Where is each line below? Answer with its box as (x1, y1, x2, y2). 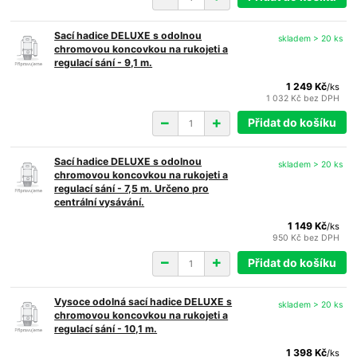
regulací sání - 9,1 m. (54, 56, 153, 69)
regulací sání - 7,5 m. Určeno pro (54, 182, 210, 195)
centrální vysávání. (54, 196, 145, 209)
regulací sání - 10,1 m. (54, 322, 158, 335)
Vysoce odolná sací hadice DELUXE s (54, 295, 233, 308)
